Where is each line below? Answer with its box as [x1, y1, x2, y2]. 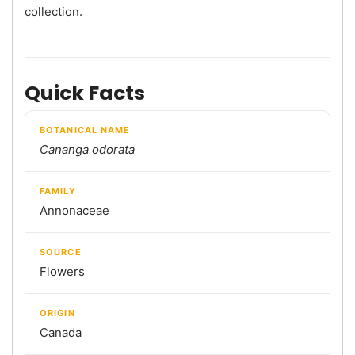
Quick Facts [25, 78, 145, 107]
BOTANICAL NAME [40, 124, 131, 136]
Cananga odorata [40, 141, 135, 157]
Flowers [40, 263, 85, 279]
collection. [25, 3, 82, 19]
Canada [40, 324, 82, 340]
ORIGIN [40, 307, 75, 319]
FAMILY [40, 185, 76, 197]
